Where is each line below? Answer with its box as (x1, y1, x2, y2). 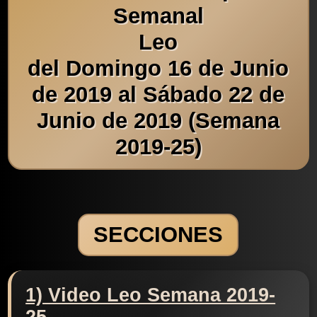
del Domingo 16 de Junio (28, 55, 289, 81)
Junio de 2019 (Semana (37, 108, 280, 133)
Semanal (113, 3, 204, 28)
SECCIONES (93, 222, 224, 248)
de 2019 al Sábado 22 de (32, 81, 285, 107)
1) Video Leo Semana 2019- (25, 284, 276, 306)
